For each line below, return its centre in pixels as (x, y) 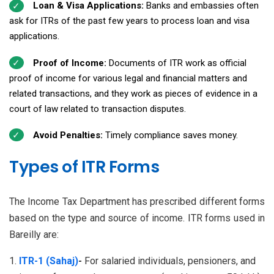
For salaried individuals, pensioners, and (170, 261)
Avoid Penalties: (69, 135)
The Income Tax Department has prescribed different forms (137, 201)
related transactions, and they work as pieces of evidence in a (133, 93)
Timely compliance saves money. (171, 135)
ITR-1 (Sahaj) (49, 261)
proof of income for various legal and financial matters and (128, 78)
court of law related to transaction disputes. (98, 109)
